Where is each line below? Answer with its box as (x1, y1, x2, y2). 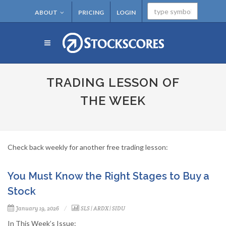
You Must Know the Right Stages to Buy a (8, 170, 209, 182)
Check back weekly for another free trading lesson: (8, 143, 168, 151)
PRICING (78, 9, 104, 16)
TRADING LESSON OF (46, 75, 180, 90)
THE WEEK (80, 93, 146, 108)
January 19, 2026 (16, 205, 59, 212)
